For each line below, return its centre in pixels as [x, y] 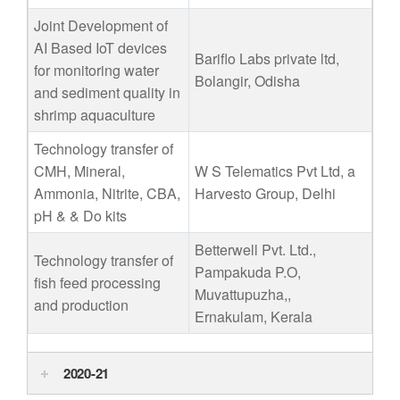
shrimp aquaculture [95, 115]
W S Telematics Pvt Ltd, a [275, 171]
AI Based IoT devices [100, 48]
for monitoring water [96, 70]
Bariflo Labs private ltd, [267, 58]
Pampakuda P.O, [248, 272]
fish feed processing [97, 283]
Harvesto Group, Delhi [265, 193]
